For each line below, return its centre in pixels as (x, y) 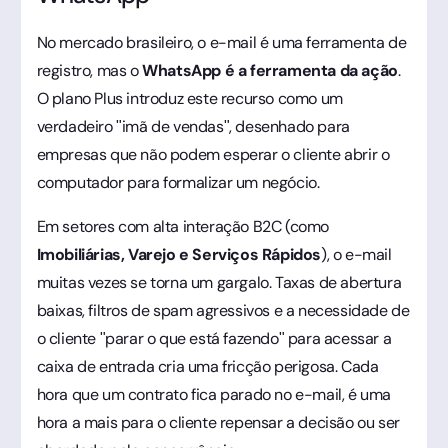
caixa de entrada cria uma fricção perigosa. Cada (207, 366)
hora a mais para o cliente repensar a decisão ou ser (218, 422)
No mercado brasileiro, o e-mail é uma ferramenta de (221, 42)
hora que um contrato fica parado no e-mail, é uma (213, 394)
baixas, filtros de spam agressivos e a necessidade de (223, 310)
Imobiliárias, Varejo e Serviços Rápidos (178, 254)
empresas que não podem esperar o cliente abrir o (213, 154)
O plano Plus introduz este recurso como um (189, 98)
